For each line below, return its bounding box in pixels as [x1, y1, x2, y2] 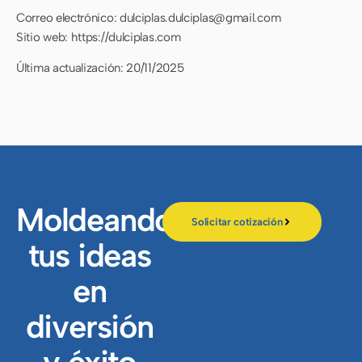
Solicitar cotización [192, 216, 283, 229]
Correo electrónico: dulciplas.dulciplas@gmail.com [16, 10, 281, 25]
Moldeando [16, 200, 173, 240]
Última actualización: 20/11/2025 [16, 61, 184, 76]
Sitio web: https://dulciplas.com [16, 29, 181, 44]
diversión [25, 307, 154, 347]
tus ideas [27, 236, 151, 276]
